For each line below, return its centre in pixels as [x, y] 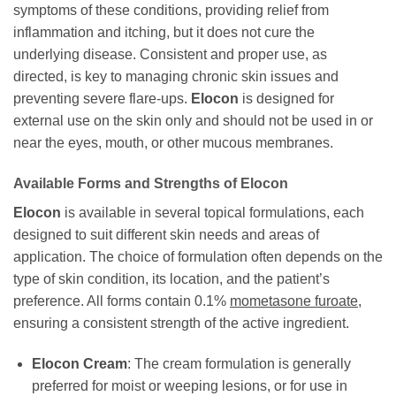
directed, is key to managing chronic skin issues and [176, 77]
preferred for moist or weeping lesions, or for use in [189, 386]
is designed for [286, 99]
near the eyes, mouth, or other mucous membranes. [173, 143]
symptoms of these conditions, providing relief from [171, 11]
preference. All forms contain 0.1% [122, 301]
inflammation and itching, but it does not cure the [164, 33]
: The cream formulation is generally [239, 364]
